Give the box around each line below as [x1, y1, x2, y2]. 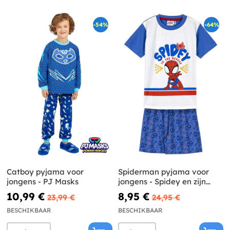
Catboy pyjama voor [7, 166, 84, 177]
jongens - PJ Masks [7, 176, 79, 186]
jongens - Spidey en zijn [118, 176, 206, 186]
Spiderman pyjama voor [118, 166, 209, 177]
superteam [118, 186, 159, 196]
